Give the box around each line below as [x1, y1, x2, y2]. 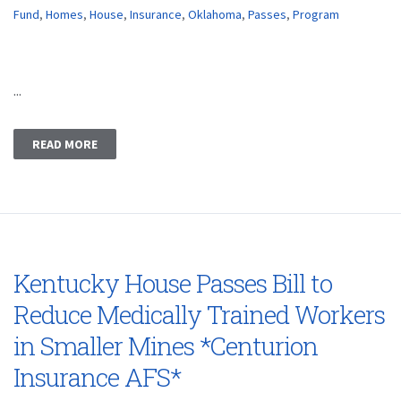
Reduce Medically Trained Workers [13, 298, 385, 331]
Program [293, 6, 339, 22]
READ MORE [32, 136, 98, 152]
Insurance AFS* [13, 361, 181, 394]
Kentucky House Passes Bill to [13, 267, 332, 300]
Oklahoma [188, 6, 242, 22]
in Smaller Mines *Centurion [13, 329, 318, 363]
